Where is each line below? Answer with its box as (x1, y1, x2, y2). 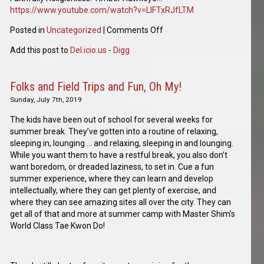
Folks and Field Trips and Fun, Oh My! (10, 80, 182, 94)
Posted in (10, 25, 47, 35)
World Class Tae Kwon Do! (10, 221, 105, 231)
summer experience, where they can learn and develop (10, 174, 214, 184)
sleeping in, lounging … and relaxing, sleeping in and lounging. (10, 138, 234, 148)
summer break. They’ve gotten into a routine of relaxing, (10, 127, 219, 137)
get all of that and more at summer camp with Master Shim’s (10, 209, 236, 219)
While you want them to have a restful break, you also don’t (10, 150, 228, 160)
